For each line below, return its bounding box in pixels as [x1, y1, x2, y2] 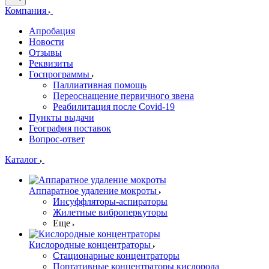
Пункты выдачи [29, 112, 94, 122]
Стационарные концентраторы [53, 250, 180, 261]
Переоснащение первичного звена [53, 91, 194, 101]
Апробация [29, 26, 75, 36]
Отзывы [29, 47, 62, 58]
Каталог [5, 154, 40, 165]
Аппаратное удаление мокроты [29, 186, 157, 196]
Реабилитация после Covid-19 [53, 101, 175, 112]
